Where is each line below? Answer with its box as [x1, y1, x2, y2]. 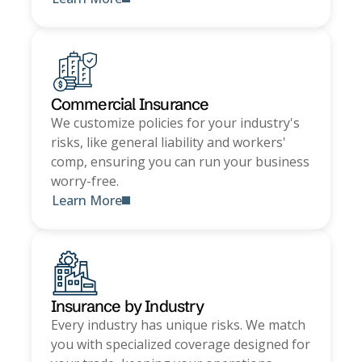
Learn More [51, 192, 122, 210]
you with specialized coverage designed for [50, 335, 310, 354]
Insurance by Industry [50, 296, 204, 317]
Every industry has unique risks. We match [50, 316, 305, 335]
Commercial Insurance [50, 94, 209, 115]
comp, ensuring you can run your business [50, 153, 309, 171]
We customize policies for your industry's [50, 114, 300, 133]
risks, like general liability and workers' [50, 133, 286, 152]
